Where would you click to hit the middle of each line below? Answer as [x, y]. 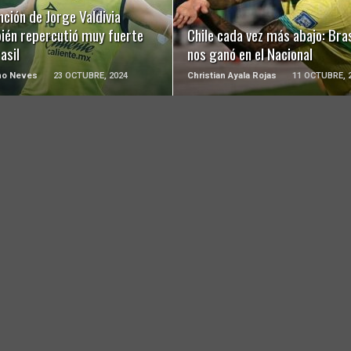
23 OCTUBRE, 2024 [90, 76]
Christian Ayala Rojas [232, 76]
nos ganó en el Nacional [250, 54]
